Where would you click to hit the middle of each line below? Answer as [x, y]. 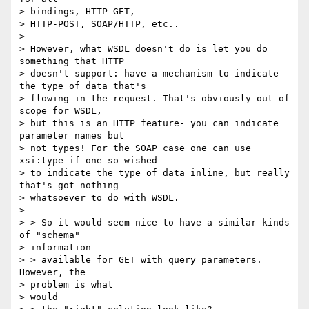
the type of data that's [83, 86]
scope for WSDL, [61, 111]
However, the [52, 272]
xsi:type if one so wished [88, 161]
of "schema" [50, 235]
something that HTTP [72, 61]
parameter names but [72, 136]
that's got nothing [69, 186]
